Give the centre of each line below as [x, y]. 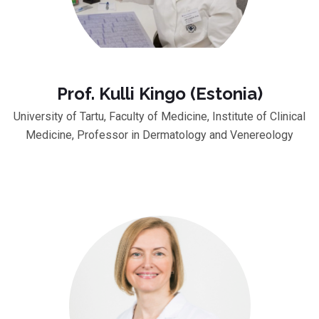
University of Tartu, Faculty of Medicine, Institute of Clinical [159, 116]
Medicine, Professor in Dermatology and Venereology [159, 135]
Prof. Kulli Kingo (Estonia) [159, 93]
